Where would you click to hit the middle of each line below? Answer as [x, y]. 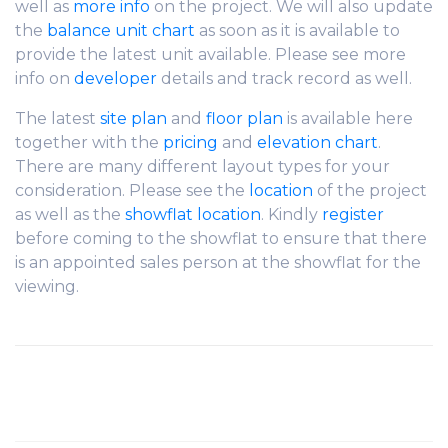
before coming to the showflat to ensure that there [221, 238]
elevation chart [317, 142]
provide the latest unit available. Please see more [210, 54]
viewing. [47, 286]
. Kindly [291, 214]
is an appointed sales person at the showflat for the [218, 262]
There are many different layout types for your [202, 166]
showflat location [193, 214]
